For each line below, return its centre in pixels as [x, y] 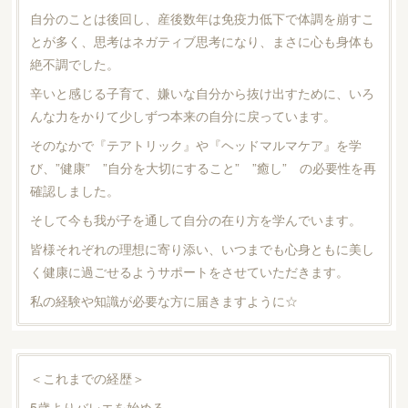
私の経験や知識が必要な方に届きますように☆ [163, 300]
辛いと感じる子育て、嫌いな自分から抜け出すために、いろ [202, 92]
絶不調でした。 [74, 63]
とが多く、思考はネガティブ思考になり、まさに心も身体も [202, 41]
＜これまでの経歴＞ [87, 377]
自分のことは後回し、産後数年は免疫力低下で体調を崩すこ [202, 18]
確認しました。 [74, 190]
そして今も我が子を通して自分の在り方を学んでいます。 [195, 219]
